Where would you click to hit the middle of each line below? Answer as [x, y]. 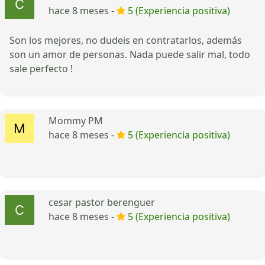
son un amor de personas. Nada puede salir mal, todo [130, 54]
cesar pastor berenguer [102, 202]
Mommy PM [76, 120]
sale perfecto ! [41, 68]
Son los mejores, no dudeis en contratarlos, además [126, 40]
